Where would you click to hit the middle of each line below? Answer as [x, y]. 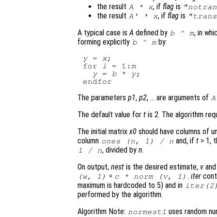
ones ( [116, 141]
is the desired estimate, [162, 167]
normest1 [147, 211]
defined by [152, 32]
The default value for [110, 114]
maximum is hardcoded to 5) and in [131, 185]
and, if [185, 140]
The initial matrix [103, 131]
